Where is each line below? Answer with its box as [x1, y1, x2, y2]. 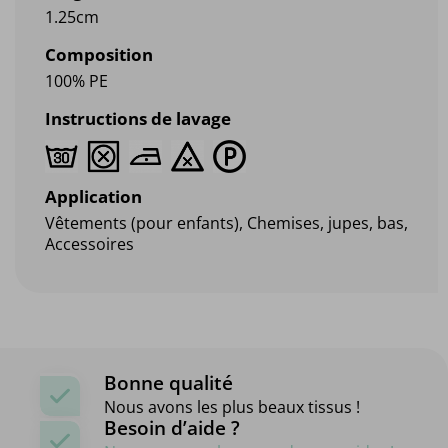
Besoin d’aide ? [104, 414, 240, 441]
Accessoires [45, 232, 134, 255]
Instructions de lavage [45, 106, 231, 130]
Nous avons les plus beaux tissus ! [104, 395, 360, 418]
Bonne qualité [104, 369, 233, 396]
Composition [45, 42, 153, 66]
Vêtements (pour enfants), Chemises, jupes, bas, [45, 211, 408, 234]
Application [45, 184, 142, 208]
